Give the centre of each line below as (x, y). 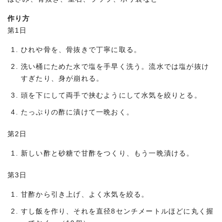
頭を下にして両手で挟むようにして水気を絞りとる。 (111, 95)
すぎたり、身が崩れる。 (62, 78)
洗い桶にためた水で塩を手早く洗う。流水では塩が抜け (115, 66)
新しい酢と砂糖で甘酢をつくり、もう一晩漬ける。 (108, 153)
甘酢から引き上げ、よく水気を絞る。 (85, 194)
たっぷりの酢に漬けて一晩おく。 (77, 112)
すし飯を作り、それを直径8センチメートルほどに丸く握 (117, 211)
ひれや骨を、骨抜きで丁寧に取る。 (81, 50)
